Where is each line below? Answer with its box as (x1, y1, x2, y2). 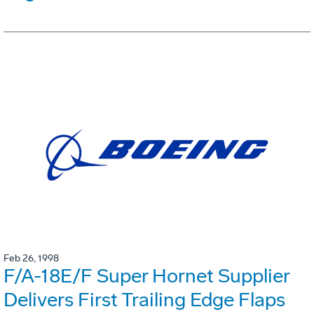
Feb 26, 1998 (4, 252, 59, 265)
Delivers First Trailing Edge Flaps (4, 288, 285, 312)
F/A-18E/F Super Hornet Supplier (4, 264, 289, 288)
